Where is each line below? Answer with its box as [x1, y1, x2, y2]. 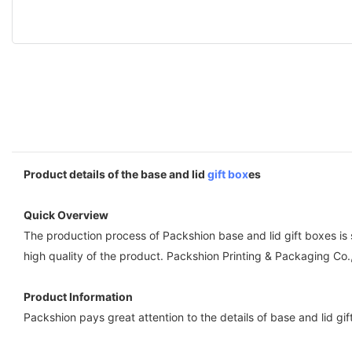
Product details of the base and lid [24, 167, 207, 181]
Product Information [24, 289, 133, 303]
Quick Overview [24, 207, 108, 222]
